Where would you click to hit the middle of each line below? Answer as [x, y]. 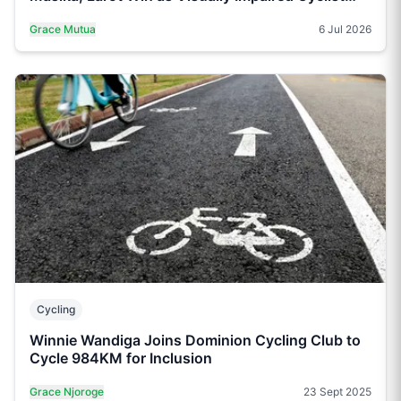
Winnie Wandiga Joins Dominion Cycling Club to [195, 341]
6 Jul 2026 [345, 30]
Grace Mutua [63, 30]
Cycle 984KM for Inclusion [121, 358]
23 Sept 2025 [337, 392]
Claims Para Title [87, 14]
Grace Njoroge [67, 392]
